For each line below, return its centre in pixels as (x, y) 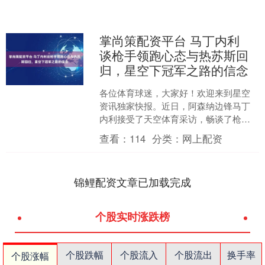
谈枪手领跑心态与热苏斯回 (174, 55)
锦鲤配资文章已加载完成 (132, 182)
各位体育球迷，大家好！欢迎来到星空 (175, 93)
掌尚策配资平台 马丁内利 (170, 41)
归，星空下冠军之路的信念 (174, 70)
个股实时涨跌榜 (132, 217)
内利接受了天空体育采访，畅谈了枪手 (175, 119)
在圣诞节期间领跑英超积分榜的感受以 (175, 132)
